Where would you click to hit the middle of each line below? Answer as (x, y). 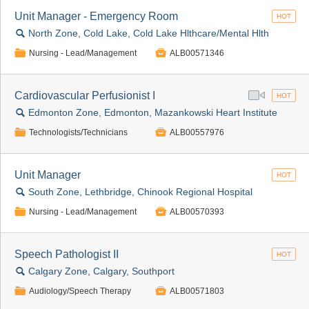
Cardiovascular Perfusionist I (85, 96)
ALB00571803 (197, 291)
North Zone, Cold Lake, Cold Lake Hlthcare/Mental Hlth (149, 33)
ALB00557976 (197, 132)
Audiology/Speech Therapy (80, 291)
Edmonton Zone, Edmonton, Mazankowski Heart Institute (153, 112)
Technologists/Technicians (78, 132)
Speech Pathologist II (67, 254)
